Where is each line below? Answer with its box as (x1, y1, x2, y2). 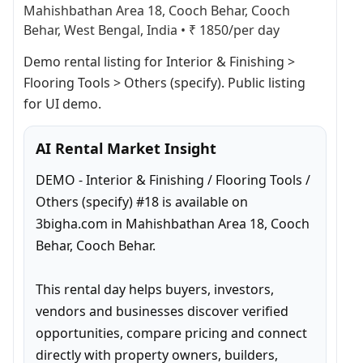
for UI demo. (23, 95, 101, 113)
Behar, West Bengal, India (23, 21, 177, 39)
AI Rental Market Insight (36, 139, 216, 158)
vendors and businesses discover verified (36, 302, 288, 320)
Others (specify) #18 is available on (36, 193, 248, 211)
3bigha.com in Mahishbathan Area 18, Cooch (36, 215, 310, 233)
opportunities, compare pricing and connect (36, 324, 307, 342)
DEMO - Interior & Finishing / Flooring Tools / (36, 171, 310, 189)
